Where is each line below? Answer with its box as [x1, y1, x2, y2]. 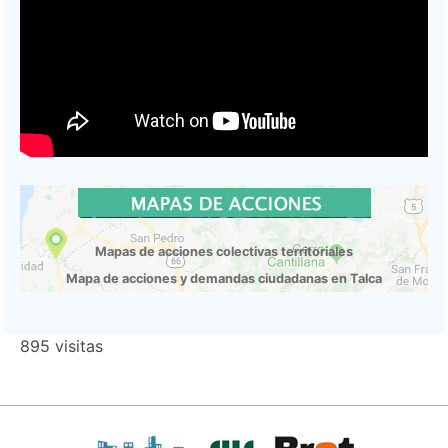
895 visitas [20, 336, 103, 357]
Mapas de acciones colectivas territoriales [95, 244, 353, 260]
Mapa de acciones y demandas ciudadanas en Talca [66, 271, 382, 287]
